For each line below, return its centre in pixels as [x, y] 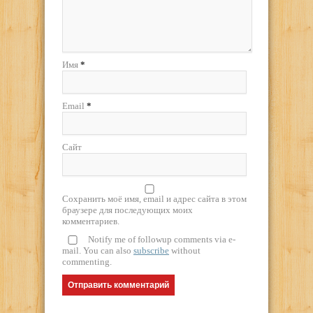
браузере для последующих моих [128, 210]
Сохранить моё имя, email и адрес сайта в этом [154, 199]
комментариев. [91, 221]
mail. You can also [98, 251]
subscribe [151, 251]
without [185, 251]
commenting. [87, 262]
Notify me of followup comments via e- [162, 240]
